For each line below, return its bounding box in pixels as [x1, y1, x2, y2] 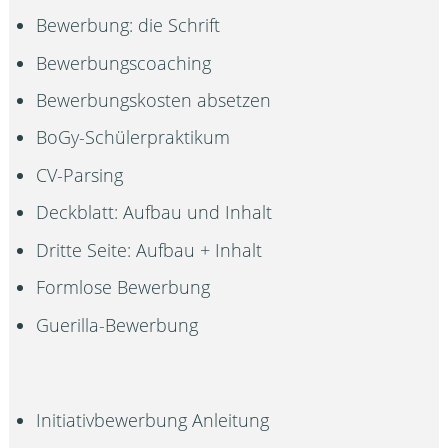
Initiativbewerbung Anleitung [36, 408, 270, 433]
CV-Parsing [36, 162, 124, 187]
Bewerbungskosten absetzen [36, 88, 272, 113]
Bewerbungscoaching [36, 50, 212, 75]
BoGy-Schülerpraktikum [36, 125, 231, 150]
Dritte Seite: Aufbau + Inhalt [36, 237, 263, 262]
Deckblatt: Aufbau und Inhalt [36, 200, 273, 225]
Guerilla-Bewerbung [36, 312, 199, 337]
